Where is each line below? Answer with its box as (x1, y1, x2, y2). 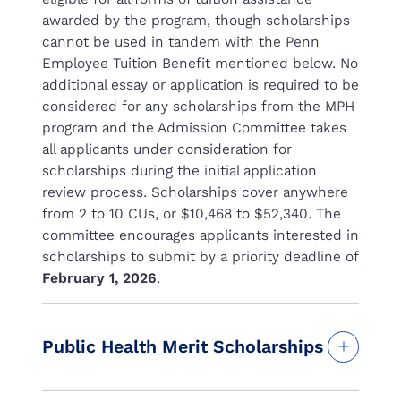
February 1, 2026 (42, 269, 157, 286)
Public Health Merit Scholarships (42, 336, 323, 357)
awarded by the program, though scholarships (42, 11, 350, 29)
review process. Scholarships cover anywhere (42, 183, 348, 200)
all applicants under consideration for (42, 140, 292, 158)
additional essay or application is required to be (42, 75, 359, 93)
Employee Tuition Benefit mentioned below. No (42, 54, 358, 72)
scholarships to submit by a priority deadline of (42, 247, 358, 265)
